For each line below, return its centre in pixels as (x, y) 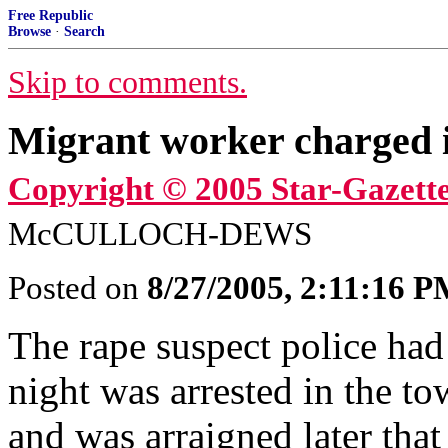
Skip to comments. (127, 82)
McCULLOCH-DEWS (160, 234)
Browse (29, 31)
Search (84, 31)
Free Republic (50, 15)
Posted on (77, 288)
